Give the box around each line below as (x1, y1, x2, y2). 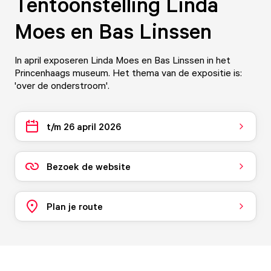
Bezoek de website (47, 160, 131, 172)
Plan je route (47, 200, 103, 212)
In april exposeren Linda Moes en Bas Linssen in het (15, 54, 230, 66)
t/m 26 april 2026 (47, 120, 121, 132)
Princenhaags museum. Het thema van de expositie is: (15, 67, 242, 79)
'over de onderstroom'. (15, 79, 109, 91)
